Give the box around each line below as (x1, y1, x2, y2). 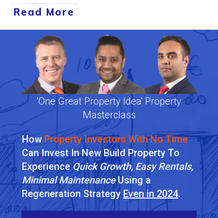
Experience (22, 160, 73, 172)
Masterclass (82, 109, 136, 121)
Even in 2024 (123, 187, 178, 200)
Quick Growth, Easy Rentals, (73, 160, 193, 172)
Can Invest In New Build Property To (22, 146, 180, 159)
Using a (115, 174, 151, 186)
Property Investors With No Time (44, 133, 188, 145)
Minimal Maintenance (22, 174, 115, 186)
